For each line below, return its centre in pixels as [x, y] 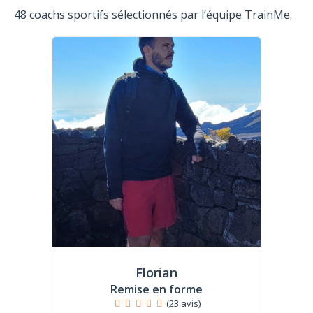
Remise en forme [156, 289]
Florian [156, 272]
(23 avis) [184, 303]
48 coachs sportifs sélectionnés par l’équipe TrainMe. [153, 14]
